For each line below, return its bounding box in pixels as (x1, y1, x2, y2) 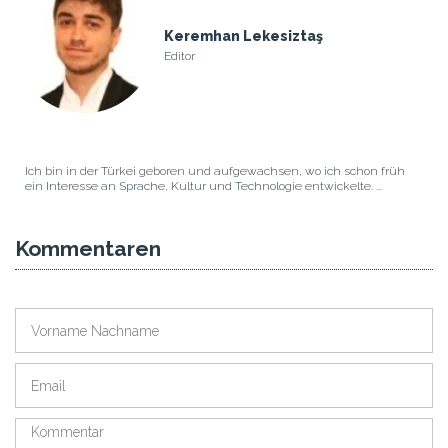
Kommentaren (15, 236, 161, 262)
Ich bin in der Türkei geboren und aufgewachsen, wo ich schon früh (24, 164, 405, 179)
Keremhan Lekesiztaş (163, 28, 323, 45)
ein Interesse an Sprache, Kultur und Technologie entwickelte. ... (24, 179, 382, 194)
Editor (163, 49, 195, 64)
